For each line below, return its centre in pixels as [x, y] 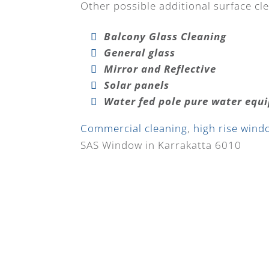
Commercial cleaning [134, 128]
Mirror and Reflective [160, 68]
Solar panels [137, 85]
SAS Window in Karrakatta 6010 [161, 145]
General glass [140, 52]
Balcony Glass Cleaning [165, 36]
